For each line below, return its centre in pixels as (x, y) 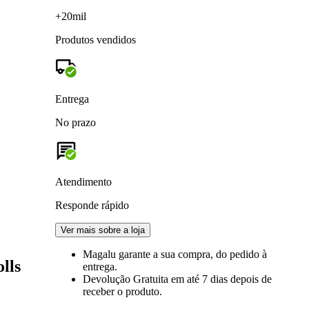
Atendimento (83, 181)
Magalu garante (118, 254)
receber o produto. (122, 291)
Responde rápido (92, 205)
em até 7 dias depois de (221, 279)
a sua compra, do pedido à (210, 254)
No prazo (76, 122)
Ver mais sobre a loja (103, 230)
